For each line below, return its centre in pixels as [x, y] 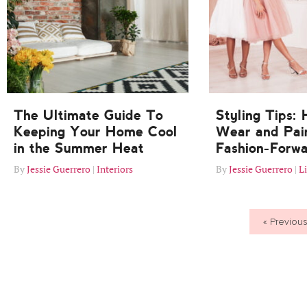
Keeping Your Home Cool [96, 132]
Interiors [115, 169]
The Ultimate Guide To [88, 115]
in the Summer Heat [79, 148]
